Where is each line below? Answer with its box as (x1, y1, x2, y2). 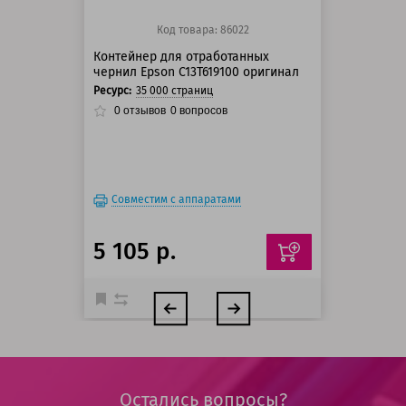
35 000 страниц (136, 84, 214, 98)
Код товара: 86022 (156, 24, 249, 37)
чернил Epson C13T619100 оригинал (93, 64, 300, 81)
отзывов (121, 104, 167, 118)
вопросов (177, 104, 228, 118)
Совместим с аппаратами (111, 193, 242, 207)
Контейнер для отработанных (93, 49, 270, 65)
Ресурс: (93, 84, 132, 98)
